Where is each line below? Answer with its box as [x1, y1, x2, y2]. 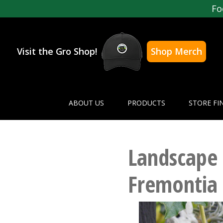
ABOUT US [68, 98, 104, 108]
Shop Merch [151, 45, 202, 58]
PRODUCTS [127, 98, 165, 108]
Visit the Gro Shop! [17, 45, 97, 58]
